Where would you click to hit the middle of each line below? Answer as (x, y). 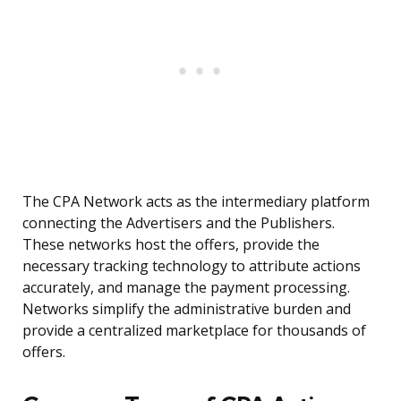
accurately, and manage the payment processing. (186, 288)
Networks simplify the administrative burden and (187, 309)
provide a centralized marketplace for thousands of (194, 331)
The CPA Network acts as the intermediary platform (196, 202)
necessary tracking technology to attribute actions (192, 266)
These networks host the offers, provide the (171, 245)
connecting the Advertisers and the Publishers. (179, 223)
